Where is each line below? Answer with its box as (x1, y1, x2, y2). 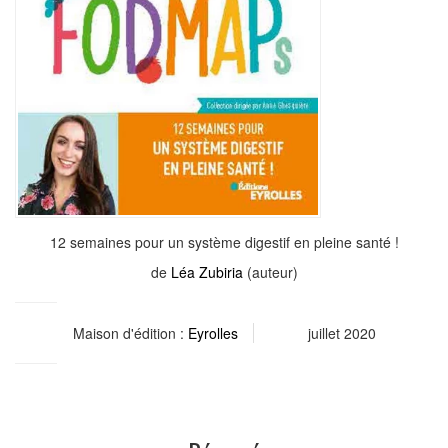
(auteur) (242, 261, 298, 282)
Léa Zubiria (170, 261, 243, 282)
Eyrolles (187, 322, 238, 343)
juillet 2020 (307, 322, 376, 343)
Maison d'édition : (72, 322, 188, 343)
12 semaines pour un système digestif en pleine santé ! (49, 231, 399, 252)
